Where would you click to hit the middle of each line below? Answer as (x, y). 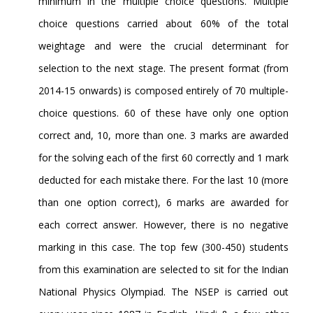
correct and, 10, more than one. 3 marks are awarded (163, 136)
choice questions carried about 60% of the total (163, 24)
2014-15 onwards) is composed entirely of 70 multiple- (163, 91)
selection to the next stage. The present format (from (163, 68)
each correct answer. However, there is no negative (163, 225)
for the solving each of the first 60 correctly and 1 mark (163, 158)
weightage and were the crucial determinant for (163, 46)
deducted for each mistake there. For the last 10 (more (163, 180)
